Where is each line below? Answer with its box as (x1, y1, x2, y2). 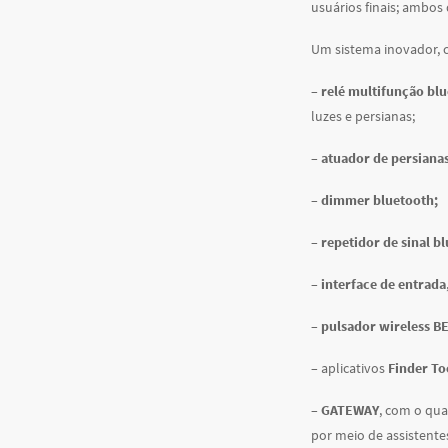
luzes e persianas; (310, 107, 415, 125)
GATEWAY (320, 401, 379, 419)
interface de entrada (320, 275, 446, 293)
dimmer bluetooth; (320, 191, 438, 209)
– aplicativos (310, 359, 388, 377)
